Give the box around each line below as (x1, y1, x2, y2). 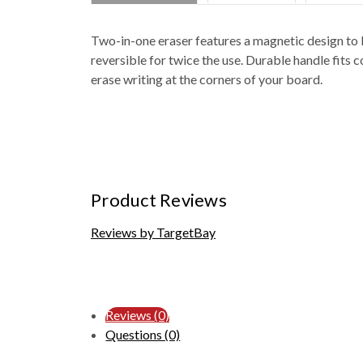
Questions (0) (105, 326, 181, 342)
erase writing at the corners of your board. (91, 70, 322, 87)
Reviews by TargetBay (91, 224, 216, 240)
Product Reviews (91, 188, 227, 211)
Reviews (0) (105, 306, 170, 322)
